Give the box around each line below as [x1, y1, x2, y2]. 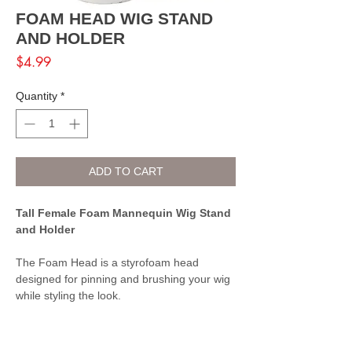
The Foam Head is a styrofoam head [16, 255, 199, 269]
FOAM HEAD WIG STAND [16, 9, 213, 27]
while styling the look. [16, 288, 121, 302]
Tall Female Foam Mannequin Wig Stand [16, 206, 231, 219]
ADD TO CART [88, 164, 163, 178]
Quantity [16, 89, 57, 102]
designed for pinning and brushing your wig [16, 272, 230, 285]
